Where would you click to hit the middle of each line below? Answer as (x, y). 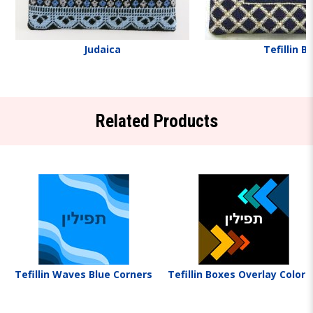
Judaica (102, 49)
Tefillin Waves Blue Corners (83, 274)
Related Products (156, 121)
